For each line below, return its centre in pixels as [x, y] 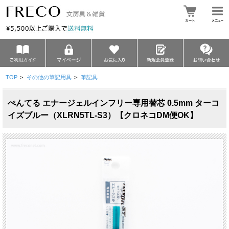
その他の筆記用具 [49, 77]
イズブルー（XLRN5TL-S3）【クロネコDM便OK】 [103, 116]
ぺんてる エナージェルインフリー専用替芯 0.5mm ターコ [113, 103]
